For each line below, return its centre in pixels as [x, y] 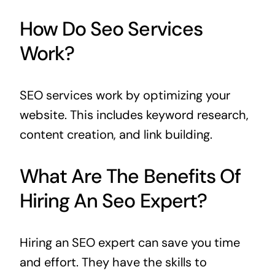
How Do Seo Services [111, 29]
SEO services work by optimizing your [125, 95]
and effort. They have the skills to [113, 262]
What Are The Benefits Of [130, 176]
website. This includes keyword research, [134, 115]
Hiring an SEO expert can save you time [130, 243]
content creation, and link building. [116, 135]
